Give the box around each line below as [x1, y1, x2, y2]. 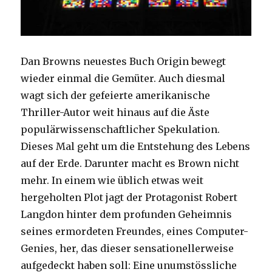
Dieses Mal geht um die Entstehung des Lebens [21, 140, 251, 153]
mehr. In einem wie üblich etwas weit [21, 174, 204, 187]
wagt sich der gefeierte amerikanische [21, 89, 211, 102]
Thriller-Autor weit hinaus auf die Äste [21, 106, 210, 119]
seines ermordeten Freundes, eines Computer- [21, 225, 249, 238]
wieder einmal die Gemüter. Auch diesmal [21, 72, 226, 85]
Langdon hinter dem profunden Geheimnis [21, 208, 233, 221]
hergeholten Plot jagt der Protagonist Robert [21, 191, 238, 204]
